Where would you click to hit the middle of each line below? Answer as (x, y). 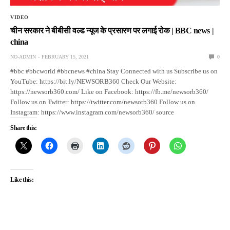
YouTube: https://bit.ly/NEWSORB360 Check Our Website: (94, 81)
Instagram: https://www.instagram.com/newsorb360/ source (92, 112)
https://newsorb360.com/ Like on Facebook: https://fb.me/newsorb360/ (110, 91)
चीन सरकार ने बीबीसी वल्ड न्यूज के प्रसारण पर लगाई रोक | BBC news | (112, 30)
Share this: (24, 128)
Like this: (22, 179)
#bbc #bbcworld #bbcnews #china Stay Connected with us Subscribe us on (114, 71)
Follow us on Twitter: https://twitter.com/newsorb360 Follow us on (103, 102)
